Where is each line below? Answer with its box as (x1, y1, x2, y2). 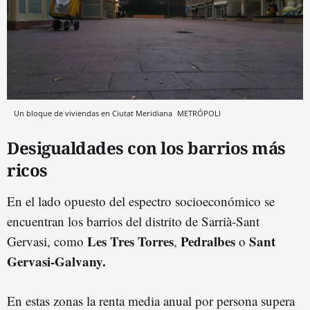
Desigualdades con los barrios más (7, 136, 286, 160)
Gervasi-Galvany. (7, 252, 106, 271)
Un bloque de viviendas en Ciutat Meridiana (14, 108, 174, 119)
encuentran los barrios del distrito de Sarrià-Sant (7, 212, 259, 230)
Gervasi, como (7, 232, 87, 250)
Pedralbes (181, 232, 235, 251)
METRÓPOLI (177, 108, 221, 119)
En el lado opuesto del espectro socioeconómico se (7, 192, 275, 210)
